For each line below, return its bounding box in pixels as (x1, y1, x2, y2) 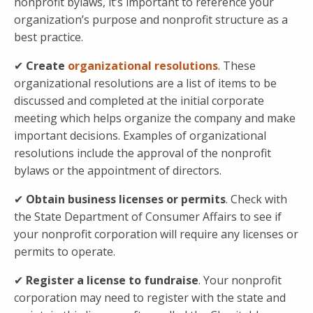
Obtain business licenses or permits (26, 191, 226, 208)
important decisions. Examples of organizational (14, 128, 266, 144)
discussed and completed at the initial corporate (14, 93, 264, 109)
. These (218, 58, 256, 74)
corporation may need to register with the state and (14, 290, 286, 306)
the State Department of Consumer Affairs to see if (14, 209, 282, 225)
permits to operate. (14, 244, 115, 260)
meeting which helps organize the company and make (14, 110, 296, 126)
